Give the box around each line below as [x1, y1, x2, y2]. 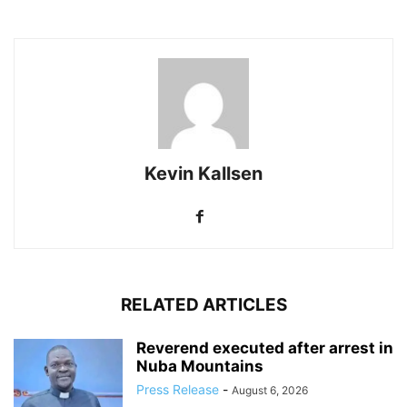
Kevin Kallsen [144, 163, 263, 185]
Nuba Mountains [136, 357, 263, 376]
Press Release [136, 382, 219, 398]
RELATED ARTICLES [120, 294, 287, 316]
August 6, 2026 [232, 383, 308, 398]
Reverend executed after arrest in [136, 339, 393, 358]
